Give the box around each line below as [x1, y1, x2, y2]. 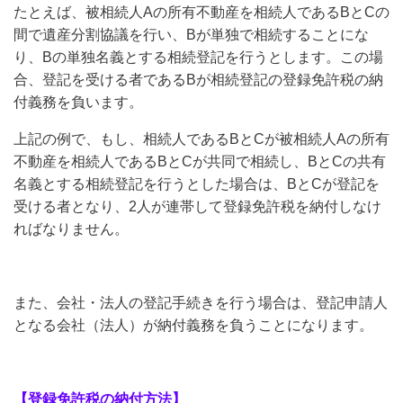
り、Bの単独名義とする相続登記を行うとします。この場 [13, 49, 383, 65]
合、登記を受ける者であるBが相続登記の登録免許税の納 [13, 72, 383, 87]
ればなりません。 [13, 221, 129, 237]
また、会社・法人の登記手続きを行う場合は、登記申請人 [13, 295, 388, 310]
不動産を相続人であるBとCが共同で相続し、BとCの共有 [13, 154, 386, 169]
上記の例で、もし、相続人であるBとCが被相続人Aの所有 [13, 131, 390, 147]
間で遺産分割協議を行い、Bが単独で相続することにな [13, 27, 369, 42]
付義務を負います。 [13, 94, 143, 110]
